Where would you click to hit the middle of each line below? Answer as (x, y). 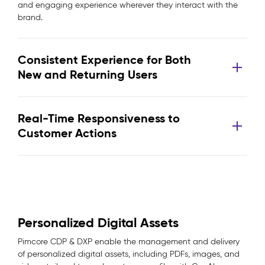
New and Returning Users (88, 75)
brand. (30, 17)
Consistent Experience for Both (104, 60)
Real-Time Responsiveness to (99, 118)
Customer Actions (67, 133)
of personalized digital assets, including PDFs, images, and (129, 254)
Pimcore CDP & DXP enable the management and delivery (129, 242)
